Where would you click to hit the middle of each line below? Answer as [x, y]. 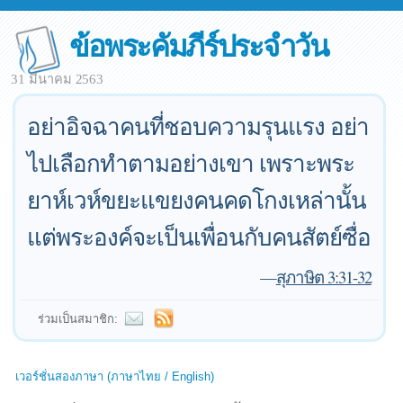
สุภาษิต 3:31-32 [323, 277]
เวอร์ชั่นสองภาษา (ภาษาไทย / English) [115, 376]
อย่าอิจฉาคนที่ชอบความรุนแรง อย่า [198, 126]
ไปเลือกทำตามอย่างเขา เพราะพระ [191, 163]
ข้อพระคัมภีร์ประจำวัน [199, 45]
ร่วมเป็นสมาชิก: [78, 319]
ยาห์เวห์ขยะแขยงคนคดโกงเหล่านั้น [197, 200]
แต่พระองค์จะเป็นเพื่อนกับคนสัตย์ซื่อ [199, 237]
